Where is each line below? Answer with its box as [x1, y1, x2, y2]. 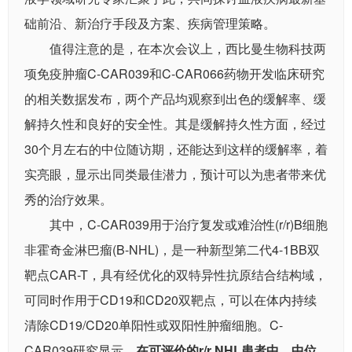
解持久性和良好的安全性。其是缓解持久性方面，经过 [24, 115, 326, 134]
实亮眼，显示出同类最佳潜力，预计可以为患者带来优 [24, 165, 326, 184]
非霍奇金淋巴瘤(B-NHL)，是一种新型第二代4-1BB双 [24, 240, 320, 259]
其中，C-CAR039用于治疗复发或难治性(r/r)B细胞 [49, 215, 328, 234]
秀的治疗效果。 [24, 190, 112, 209]
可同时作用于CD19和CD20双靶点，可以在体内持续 [24, 291, 317, 310]
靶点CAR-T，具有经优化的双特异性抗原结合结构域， [24, 266, 327, 284]
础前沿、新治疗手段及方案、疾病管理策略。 [24, 14, 276, 33]
